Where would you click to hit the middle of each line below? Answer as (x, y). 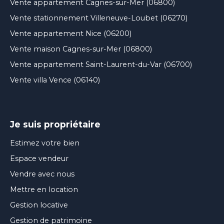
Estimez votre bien (45, 143)
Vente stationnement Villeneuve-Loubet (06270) (99, 18)
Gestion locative (39, 205)
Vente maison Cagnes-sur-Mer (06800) (81, 49)
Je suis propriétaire (55, 124)
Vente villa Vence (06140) (55, 80)
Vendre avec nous (42, 174)
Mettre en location (44, 189)
